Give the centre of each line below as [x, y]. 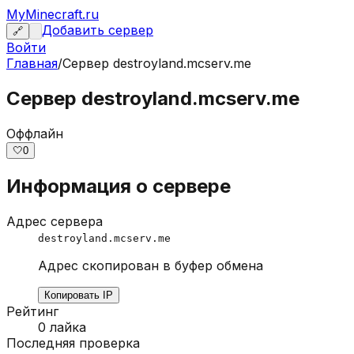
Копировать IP [79, 295]
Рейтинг [32, 311]
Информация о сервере [119, 186]
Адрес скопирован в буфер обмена [151, 265]
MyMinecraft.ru [53, 14]
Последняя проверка [73, 343]
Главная [32, 63]
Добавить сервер [98, 30]
